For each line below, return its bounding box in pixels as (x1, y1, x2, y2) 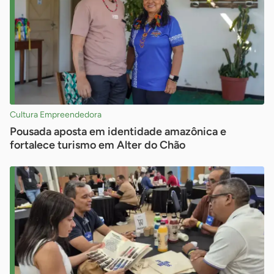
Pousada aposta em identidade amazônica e (10, 125, 226, 138)
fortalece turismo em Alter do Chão (10, 138, 185, 152)
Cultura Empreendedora (10, 109, 102, 120)
